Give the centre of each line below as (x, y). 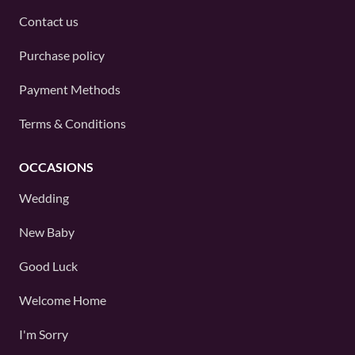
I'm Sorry (44, 334)
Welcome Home (63, 300)
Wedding (44, 197)
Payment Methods (70, 89)
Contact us (49, 21)
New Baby (47, 231)
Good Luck (48, 265)
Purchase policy (62, 55)
